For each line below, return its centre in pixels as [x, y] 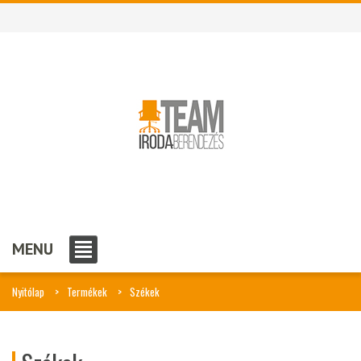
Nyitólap [28, 292]
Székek [145, 292]
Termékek [87, 292]
